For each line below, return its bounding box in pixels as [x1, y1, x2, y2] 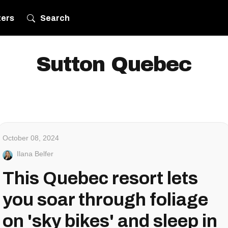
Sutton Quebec [36, 53, 192, 75]
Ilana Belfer [17, 150, 53, 158]
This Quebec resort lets [3, 168, 198, 188]
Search [40, 13, 70, 22]
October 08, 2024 [3, 134, 59, 142]
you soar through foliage [3, 190, 208, 209]
